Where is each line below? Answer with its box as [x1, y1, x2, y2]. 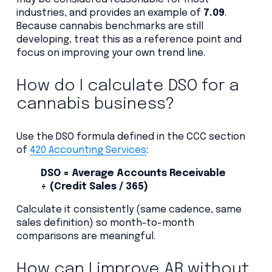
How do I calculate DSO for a [16, 77, 239, 94]
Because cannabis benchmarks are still [16, 21, 203, 32]
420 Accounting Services [29, 144, 146, 155]
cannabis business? [16, 95, 174, 112]
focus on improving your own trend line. [16, 47, 205, 58]
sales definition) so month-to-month [16, 218, 194, 229]
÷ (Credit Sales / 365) [40, 181, 148, 192]
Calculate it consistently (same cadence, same [16, 205, 242, 216]
